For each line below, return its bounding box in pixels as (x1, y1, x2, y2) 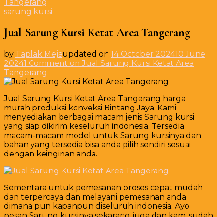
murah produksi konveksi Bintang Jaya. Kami (4, 103, 176, 112)
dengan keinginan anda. (4, 149, 97, 158)
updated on (62, 49, 111, 59)
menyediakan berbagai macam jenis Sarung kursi (4, 112, 194, 122)
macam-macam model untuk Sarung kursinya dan (4, 130, 201, 140)
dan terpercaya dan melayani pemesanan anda (4, 192, 186, 201)
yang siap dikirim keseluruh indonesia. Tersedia (4, 121, 184, 131)
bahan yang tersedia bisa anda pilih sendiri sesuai (4, 139, 191, 149)
